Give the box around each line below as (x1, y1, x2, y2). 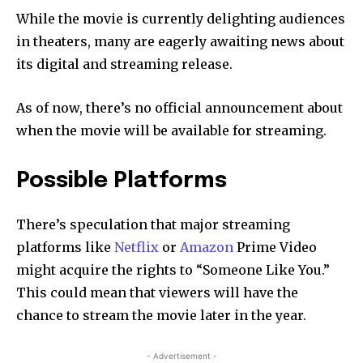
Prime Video (233, 239, 317, 256)
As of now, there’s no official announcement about (16, 100, 343, 117)
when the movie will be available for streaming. (16, 122, 327, 139)
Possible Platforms (16, 170, 227, 193)
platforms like (16, 239, 114, 256)
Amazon (180, 239, 233, 256)
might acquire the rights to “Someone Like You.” (16, 262, 330, 279)
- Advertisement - (146, 351, 217, 361)
